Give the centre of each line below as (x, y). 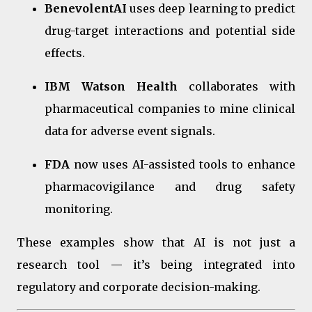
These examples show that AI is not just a (156, 243)
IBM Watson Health (111, 87)
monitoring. (79, 209)
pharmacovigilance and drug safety (170, 187)
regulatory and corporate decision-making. (139, 287)
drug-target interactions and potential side (170, 31)
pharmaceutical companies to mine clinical (170, 109)
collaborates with (236, 87)
